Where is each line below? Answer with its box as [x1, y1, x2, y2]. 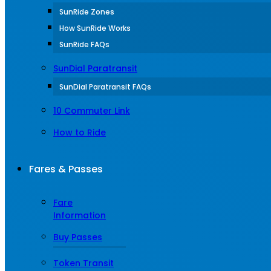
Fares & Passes [29, 162, 103, 176]
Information [53, 209, 106, 221]
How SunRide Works [59, 23, 131, 33]
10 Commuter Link [53, 105, 130, 117]
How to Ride [53, 126, 106, 139]
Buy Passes [53, 231, 102, 243]
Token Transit [53, 257, 114, 269]
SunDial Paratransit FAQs [59, 82, 151, 92]
